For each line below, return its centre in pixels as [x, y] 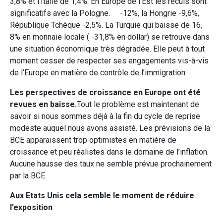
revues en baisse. [43, 104]
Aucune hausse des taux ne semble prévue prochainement [111, 164]
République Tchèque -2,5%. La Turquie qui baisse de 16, [106, 25]
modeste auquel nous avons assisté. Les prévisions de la [110, 128]
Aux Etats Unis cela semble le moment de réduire [102, 195]
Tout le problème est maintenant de [138, 104]
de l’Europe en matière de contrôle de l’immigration [98, 72]
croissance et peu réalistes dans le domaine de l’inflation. [109, 152]
